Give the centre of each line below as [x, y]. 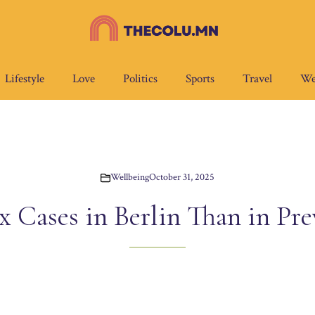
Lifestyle [25, 79]
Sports [200, 79]
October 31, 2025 [182, 178]
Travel [257, 79]
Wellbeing [130, 178]
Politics [140, 79]
